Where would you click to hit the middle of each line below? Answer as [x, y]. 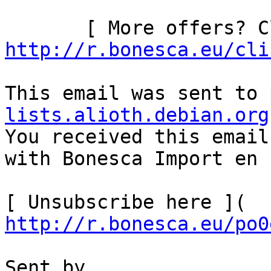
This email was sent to [137, 93]
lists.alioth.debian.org [137, 115]
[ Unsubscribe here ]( [252, 202]
